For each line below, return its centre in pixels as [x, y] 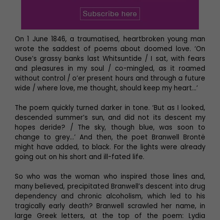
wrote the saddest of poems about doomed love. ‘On [110, 49]
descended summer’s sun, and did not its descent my [110, 118]
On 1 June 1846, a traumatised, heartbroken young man [110, 39]
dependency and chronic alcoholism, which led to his [110, 196]
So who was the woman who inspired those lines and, [110, 177]
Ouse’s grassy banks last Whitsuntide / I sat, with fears [110, 59]
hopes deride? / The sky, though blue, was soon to [110, 128]
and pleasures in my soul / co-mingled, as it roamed [110, 69]
